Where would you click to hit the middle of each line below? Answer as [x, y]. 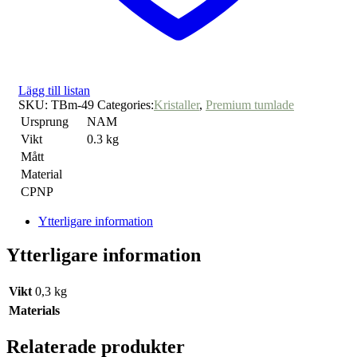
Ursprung [45, 122]
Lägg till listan [54, 91]
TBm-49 [73, 105]
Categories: [126, 105]
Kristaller [177, 105]
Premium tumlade [250, 105]
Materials [34, 311]
